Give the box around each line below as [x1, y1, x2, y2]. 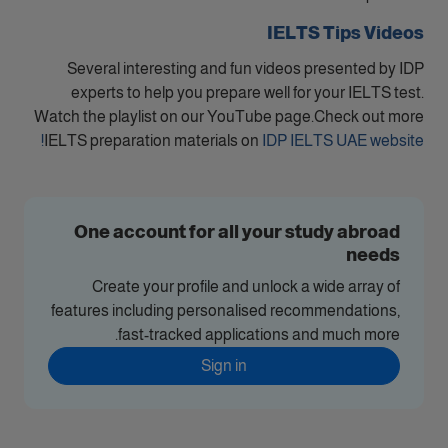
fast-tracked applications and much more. [118, 326, 400, 343]
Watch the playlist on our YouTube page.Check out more [34, 108, 424, 125]
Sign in [201, 357, 247, 374]
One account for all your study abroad [74, 222, 400, 242]
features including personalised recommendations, [51, 302, 400, 319]
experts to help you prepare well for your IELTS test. [71, 84, 424, 101]
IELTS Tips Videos [267, 23, 424, 43]
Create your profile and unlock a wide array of [92, 278, 400, 295]
